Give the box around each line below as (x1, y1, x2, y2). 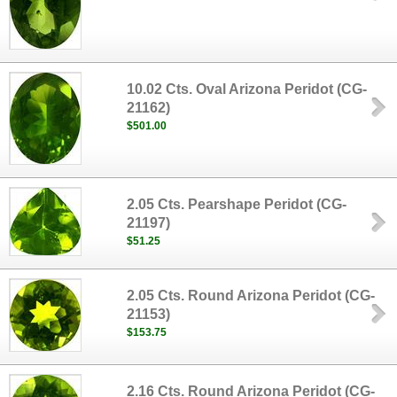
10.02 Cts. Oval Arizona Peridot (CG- (127, 82, 368, 97)
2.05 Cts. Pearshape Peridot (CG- (127, 197, 347, 212)
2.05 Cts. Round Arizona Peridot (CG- (127, 288, 376, 303)
